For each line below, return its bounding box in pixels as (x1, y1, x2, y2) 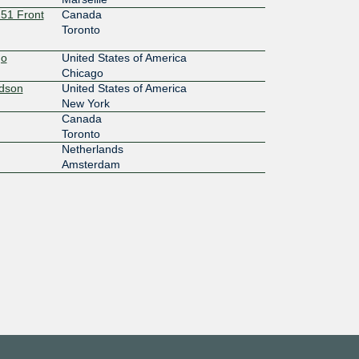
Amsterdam (61, 157, 120, 171)
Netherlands (61, 142, 123, 155)
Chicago (61, 66, 103, 79)
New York (61, 96, 110, 110)
